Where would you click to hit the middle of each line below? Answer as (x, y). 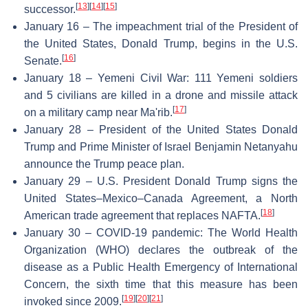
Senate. (43, 60)
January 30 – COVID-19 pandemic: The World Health (161, 232)
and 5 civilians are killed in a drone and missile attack (161, 95)
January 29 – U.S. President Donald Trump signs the (161, 181)
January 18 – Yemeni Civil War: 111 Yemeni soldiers (161, 78)
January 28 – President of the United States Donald (161, 129)
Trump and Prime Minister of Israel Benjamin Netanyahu (161, 146)
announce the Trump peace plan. (104, 164)
